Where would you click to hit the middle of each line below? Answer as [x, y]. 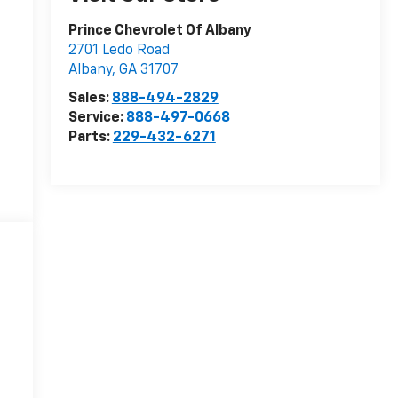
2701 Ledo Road [119, 51]
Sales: [90, 99]
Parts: [90, 138]
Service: [97, 119]
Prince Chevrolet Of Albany [159, 32]
